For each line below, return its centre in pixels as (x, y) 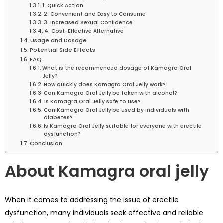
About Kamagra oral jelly (107, 171)
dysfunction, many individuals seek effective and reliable (104, 212)
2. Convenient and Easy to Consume (95, 14)
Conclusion (46, 144)
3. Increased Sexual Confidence (88, 23)
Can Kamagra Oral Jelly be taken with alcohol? (110, 93)
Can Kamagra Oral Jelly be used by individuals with (116, 110)
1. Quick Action (62, 6)
